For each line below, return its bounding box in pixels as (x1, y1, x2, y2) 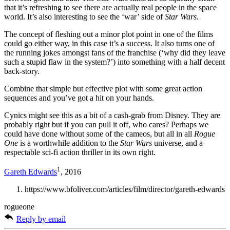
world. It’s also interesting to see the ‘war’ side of (4, 12, 165, 21)
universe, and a (152, 138, 203, 147)
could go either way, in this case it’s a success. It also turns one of (4, 39, 215, 48)
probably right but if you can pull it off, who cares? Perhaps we (4, 120, 208, 129)
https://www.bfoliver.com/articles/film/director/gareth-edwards (25, 185, 225, 194)
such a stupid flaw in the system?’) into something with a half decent (4, 57, 225, 66)
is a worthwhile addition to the (18, 138, 120, 147)
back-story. (4, 66, 40, 75)
